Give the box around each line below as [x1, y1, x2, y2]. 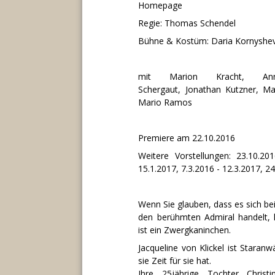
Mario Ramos [138, 96, 193, 108]
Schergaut [138, 83, 179, 95]
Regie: [138, 17, 165, 29]
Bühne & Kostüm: [138, 34, 212, 47]
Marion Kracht [169, 70, 242, 82]
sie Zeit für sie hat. [138, 254, 212, 266]
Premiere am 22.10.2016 [138, 131, 236, 144]
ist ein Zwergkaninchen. [138, 223, 231, 236]
